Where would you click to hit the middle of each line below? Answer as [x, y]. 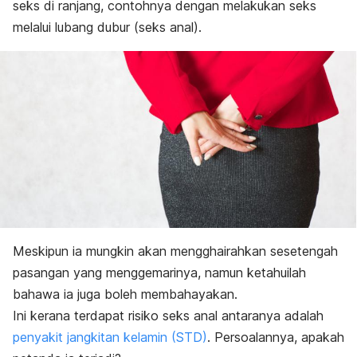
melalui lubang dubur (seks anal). [107, 27]
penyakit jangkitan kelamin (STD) [110, 337]
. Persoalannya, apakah [276, 337]
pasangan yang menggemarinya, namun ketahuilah [159, 272]
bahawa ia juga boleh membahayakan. [125, 294]
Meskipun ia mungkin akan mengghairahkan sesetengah [175, 251]
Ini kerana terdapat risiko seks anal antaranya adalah [168, 315]
